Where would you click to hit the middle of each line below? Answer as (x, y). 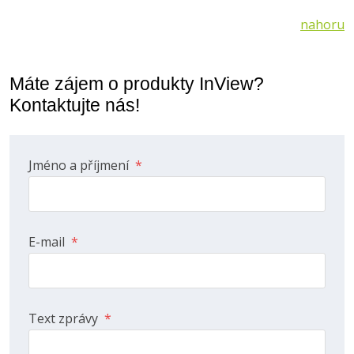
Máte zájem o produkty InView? (137, 84)
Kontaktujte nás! (75, 105)
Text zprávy (65, 318)
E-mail (48, 242)
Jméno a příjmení (80, 165)
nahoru (322, 24)
